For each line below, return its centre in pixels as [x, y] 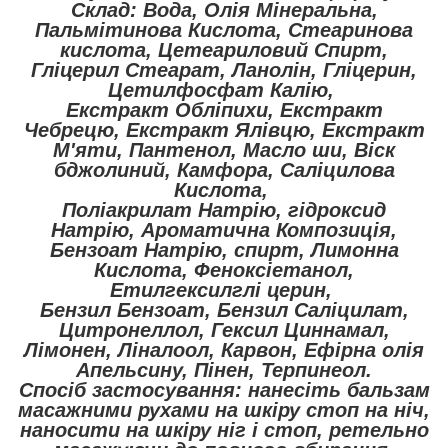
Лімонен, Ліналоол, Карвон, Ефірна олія [224, 349]
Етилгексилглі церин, [224, 289]
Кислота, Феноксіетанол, [224, 269]
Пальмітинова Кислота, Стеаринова [224, 29]
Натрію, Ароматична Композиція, [224, 229]
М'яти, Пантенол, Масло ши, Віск [224, 149]
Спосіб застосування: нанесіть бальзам [224, 389]
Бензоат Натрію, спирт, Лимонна [224, 249]
